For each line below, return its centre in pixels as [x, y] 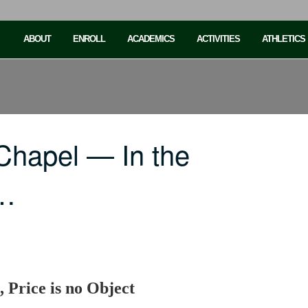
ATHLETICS [284, 39]
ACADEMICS [151, 39]
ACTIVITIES [218, 39]
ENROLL [89, 39]
